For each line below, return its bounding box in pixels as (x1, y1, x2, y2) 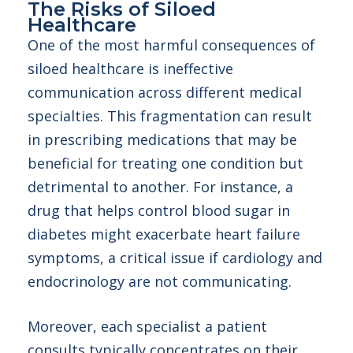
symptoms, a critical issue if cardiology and (28, 248, 322, 267)
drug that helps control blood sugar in (28, 201, 290, 220)
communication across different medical (28, 83, 302, 102)
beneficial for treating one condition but (28, 154, 303, 173)
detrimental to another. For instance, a (28, 177, 293, 196)
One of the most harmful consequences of (28, 35, 315, 54)
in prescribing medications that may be (28, 130, 297, 149)
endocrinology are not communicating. (28, 272, 292, 291)
